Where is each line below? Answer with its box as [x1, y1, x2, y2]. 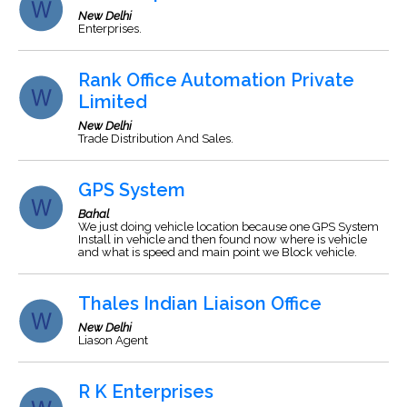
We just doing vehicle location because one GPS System [78, 220, 379, 233]
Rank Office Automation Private [78, 69, 354, 91]
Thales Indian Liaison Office [78, 293, 322, 314]
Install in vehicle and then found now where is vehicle [78, 233, 367, 246]
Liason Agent [78, 333, 148, 347]
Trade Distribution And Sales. [78, 132, 233, 145]
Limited [78, 91, 147, 113]
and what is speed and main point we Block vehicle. [78, 245, 357, 259]
